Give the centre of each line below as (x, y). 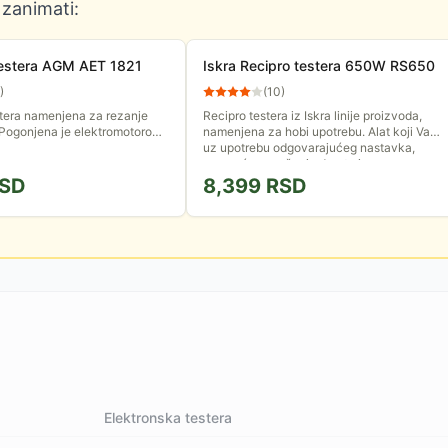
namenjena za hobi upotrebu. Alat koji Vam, (323, 131)
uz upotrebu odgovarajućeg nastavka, (309, 147)
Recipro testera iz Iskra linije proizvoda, (312, 115)
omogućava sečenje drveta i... (286, 163)
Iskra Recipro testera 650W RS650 (319, 65)
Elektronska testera (168, 417)
